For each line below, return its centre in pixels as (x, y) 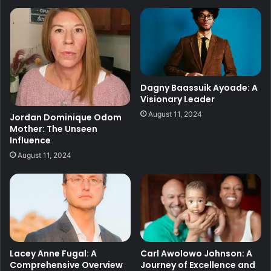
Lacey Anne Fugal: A (53, 253)
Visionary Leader (178, 100)
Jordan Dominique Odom (66, 118)
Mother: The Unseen (54, 129)
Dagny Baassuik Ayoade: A (199, 88)
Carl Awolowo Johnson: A (196, 253)
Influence (30, 141)
